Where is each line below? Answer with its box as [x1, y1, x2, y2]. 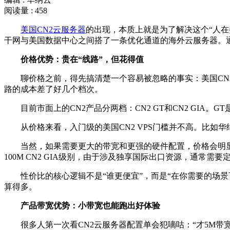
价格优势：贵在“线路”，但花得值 [4, 55, 144, 64]
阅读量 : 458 [4, 6, 47, 15]
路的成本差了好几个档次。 [4, 85, 103, 93]
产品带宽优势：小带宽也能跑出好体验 [4, 201, 160, 210]
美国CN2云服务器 [21, 25, 86, 34]
